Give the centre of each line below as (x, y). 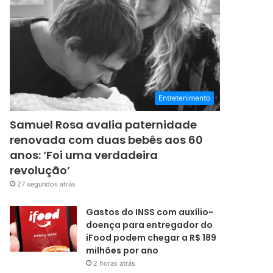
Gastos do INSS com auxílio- (150, 212)
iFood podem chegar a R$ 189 (151, 238)
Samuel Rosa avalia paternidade (104, 125)
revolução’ (40, 171)
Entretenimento (184, 98)
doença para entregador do (150, 225)
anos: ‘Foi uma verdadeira (84, 155)
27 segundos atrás (47, 184)
